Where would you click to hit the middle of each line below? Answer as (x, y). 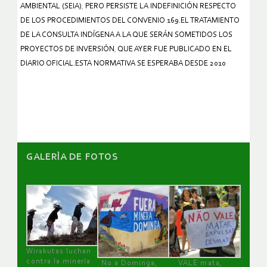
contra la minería (59, 261)
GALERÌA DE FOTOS (72, 157)
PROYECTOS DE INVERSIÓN (67, 49)
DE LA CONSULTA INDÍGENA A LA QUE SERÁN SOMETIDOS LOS (126, 35)
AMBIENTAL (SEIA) (51, 7)
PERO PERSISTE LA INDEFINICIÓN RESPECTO (161, 7)
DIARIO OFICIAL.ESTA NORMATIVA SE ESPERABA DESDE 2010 (123, 64)
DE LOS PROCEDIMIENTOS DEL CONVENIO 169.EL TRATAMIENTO (130, 21)
